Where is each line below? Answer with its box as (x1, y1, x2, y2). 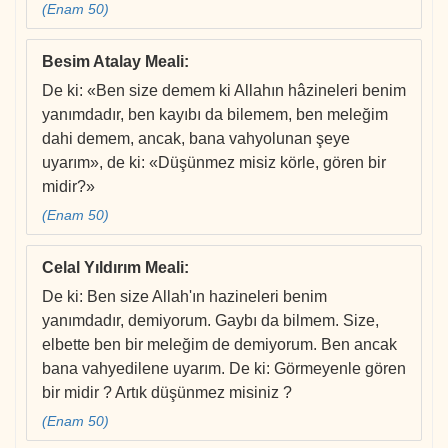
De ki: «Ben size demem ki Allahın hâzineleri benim (42, 82, 406, 100)
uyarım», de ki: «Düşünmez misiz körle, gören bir (42, 154, 386, 172)
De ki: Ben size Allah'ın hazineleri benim (42, 288, 327, 306)
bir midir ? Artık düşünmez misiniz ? (42, 384, 292, 402)
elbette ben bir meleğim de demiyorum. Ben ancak (42, 336, 397, 354)
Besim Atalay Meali (42, 53, 184, 71)
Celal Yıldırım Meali (42, 259, 184, 277)
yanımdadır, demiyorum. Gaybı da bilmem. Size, (42, 312, 379, 330)
